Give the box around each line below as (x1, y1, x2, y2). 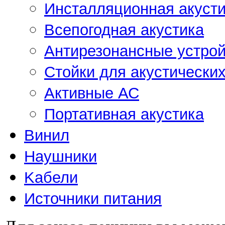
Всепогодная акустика (44, 21, 204, 39)
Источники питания (24, 189, 162, 207)
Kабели (24, 168, 78, 186)
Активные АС (44, 84, 139, 102)
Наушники (24, 147, 97, 165)
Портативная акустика (44, 105, 204, 123)
